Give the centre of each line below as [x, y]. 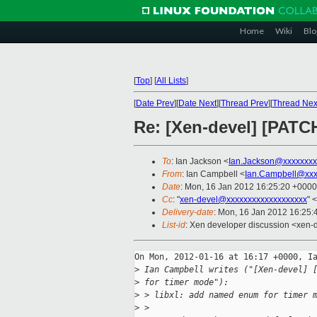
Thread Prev [244, 103]
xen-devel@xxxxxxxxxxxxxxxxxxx [243, 200]
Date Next [197, 103]
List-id [174, 225]
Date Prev [155, 103]
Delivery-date [188, 213]
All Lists [171, 81]
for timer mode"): [184, 283]
